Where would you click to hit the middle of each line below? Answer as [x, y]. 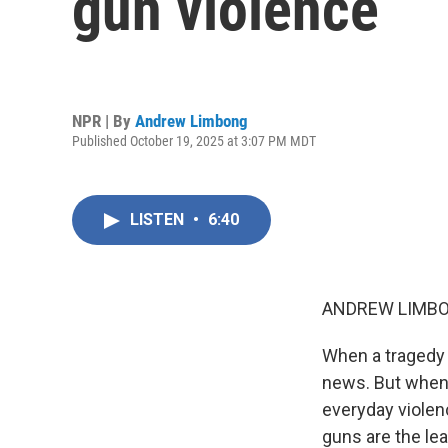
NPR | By [103, 120]
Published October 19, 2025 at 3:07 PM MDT [194, 140]
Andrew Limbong [191, 120]
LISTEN [159, 219]
